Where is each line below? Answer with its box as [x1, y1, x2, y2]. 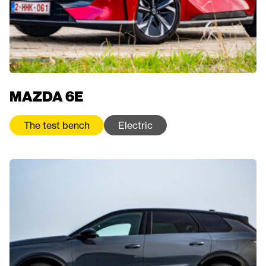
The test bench [24, 119, 90, 132]
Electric [118, 119, 153, 132]
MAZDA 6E [9, 88, 83, 106]
